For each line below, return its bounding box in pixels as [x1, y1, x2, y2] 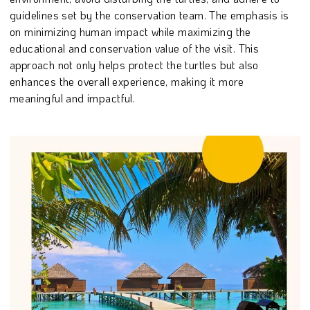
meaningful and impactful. [10, 90, 135, 105]
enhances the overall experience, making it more [10, 73, 244, 89]
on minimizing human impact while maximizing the [10, 24, 251, 39]
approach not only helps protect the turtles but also [10, 57, 259, 72]
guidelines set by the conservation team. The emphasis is [10, 7, 289, 22]
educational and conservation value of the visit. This [10, 40, 259, 55]
